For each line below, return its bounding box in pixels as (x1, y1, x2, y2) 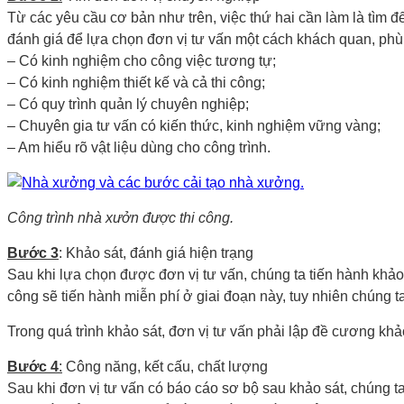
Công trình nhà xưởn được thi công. (7, 209, 234, 225)
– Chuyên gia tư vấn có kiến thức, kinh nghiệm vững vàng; (7, 117, 381, 133)
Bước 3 (7, 244, 59, 261)
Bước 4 (7, 358, 59, 374)
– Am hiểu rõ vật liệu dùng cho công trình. (7, 139, 271, 155)
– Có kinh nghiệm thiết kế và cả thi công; (7, 74, 265, 90)
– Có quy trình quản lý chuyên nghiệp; (7, 96, 249, 112)
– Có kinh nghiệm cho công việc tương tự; (7, 52, 276, 69)
